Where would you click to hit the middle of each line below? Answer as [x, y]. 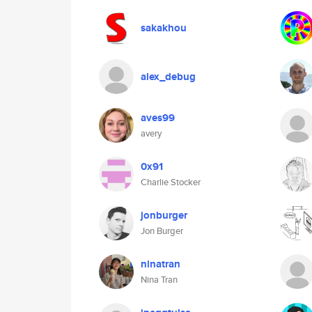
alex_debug [168, 77]
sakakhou [164, 28]
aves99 [158, 118]
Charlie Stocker [171, 182]
